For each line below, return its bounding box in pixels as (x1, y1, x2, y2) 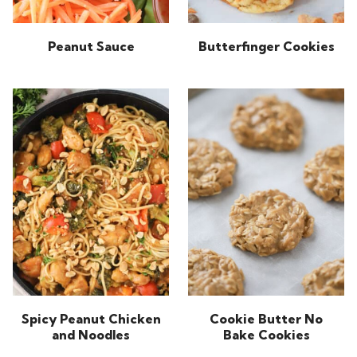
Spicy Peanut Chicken (21, 311, 161, 328)
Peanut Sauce (47, 37, 135, 54)
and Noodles (52, 327, 130, 343)
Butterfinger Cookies (198, 37, 335, 54)
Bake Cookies (222, 327, 310, 343)
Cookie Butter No (210, 311, 323, 328)
